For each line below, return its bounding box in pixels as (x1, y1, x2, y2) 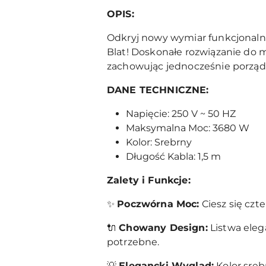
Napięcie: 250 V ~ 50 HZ (126, 107, 236, 119)
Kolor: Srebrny (126, 136, 192, 148)
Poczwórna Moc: (117, 198, 199, 210)
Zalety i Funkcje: (107, 174, 191, 186)
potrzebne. (107, 236, 160, 248)
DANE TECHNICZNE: (107, 84, 209, 96)
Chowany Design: (119, 221, 208, 233)
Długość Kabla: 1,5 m (126, 150, 221, 162)
